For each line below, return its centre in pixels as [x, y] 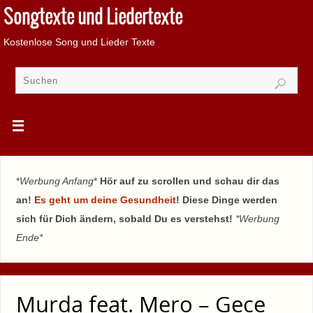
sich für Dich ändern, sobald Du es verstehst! [125, 218]
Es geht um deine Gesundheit [105, 199]
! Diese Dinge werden [226, 199]
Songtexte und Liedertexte [93, 18]
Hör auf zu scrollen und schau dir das [189, 181]
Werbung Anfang [56, 181]
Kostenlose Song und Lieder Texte [79, 42]
